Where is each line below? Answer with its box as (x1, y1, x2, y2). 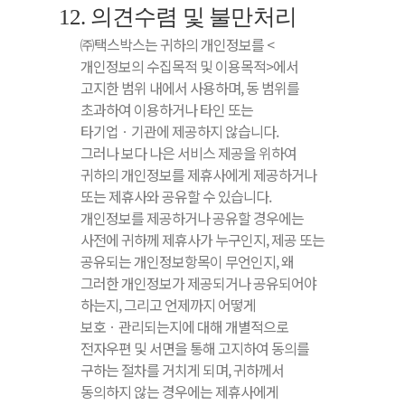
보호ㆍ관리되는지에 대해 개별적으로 (80, 315, 288, 337)
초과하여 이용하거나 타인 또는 (80, 98, 253, 120)
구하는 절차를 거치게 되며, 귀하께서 (80, 358, 284, 381)
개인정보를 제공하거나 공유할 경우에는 (80, 206, 304, 229)
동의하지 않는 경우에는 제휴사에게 (80, 380, 278, 402)
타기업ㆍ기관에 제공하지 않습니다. (80, 119, 278, 142)
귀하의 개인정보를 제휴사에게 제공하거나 (80, 163, 316, 185)
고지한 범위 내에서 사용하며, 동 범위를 (80, 76, 299, 99)
